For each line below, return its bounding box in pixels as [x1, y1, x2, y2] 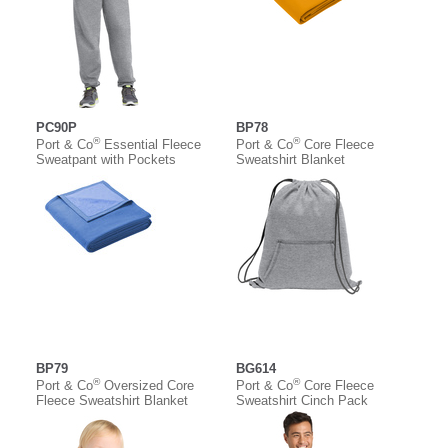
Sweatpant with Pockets [36, 151, 176, 167]
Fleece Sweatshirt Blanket [36, 392, 188, 408]
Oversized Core [100, 377, 194, 393]
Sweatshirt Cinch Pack [236, 392, 368, 408]
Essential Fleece [100, 136, 201, 152]
